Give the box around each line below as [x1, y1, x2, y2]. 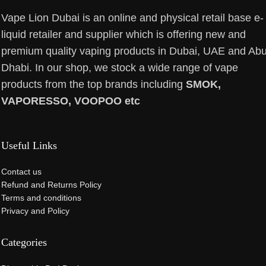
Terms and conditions [1, 192, 81, 202]
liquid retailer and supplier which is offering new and [1, 28, 246, 40]
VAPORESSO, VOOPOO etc [1, 94, 140, 107]
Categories [1, 236, 47, 248]
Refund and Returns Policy [1, 179, 102, 189]
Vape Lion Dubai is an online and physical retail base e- [1, 11, 264, 24]
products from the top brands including [1, 78, 186, 90]
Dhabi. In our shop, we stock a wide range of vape [1, 61, 238, 74]
